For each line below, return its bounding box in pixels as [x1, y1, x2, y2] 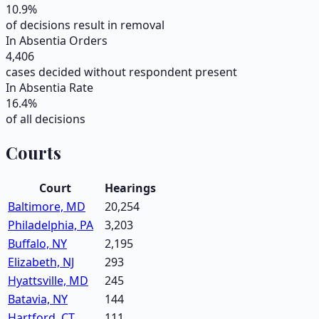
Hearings [105, 179, 156, 196]
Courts [6, 141, 61, 164]
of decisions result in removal [6, 17, 164, 33]
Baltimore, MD [8, 198, 85, 214]
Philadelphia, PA [8, 216, 93, 233]
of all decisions [6, 111, 85, 127]
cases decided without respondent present [6, 64, 237, 80]
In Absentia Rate [6, 80, 93, 96]
